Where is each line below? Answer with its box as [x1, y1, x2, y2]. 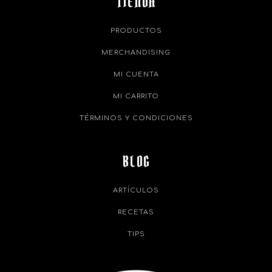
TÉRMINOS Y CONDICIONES [79, 114, 193, 122]
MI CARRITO [113, 92, 159, 100]
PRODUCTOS [110, 27, 162, 35]
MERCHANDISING [101, 49, 171, 56]
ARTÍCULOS [113, 186, 159, 194]
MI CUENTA [113, 70, 159, 78]
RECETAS [118, 208, 154, 216]
